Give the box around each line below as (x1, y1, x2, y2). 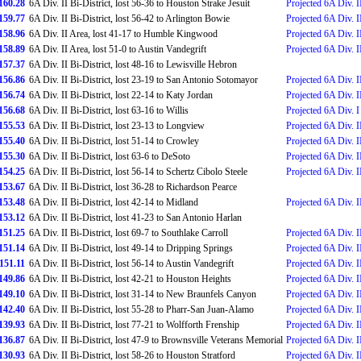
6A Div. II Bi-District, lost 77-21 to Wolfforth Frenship (29, 319, 239, 330)
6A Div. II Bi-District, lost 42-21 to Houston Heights (29, 273, 231, 284)
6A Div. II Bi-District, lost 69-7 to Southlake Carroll (29, 227, 228, 239)
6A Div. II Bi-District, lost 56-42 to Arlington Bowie (29, 13, 230, 24)
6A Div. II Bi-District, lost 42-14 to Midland (29, 197, 198, 208)
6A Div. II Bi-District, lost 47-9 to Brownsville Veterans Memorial (29, 334, 283, 346)
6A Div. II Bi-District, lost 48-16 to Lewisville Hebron (29, 59, 237, 70)
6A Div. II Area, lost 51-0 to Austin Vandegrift (29, 44, 206, 55)
